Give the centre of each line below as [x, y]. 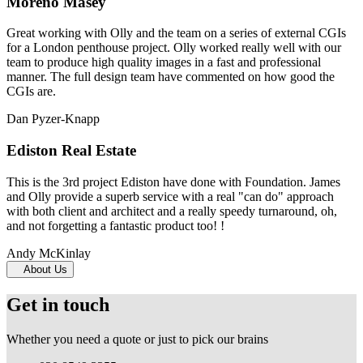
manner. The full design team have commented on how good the [171, 77]
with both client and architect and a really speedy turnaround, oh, [172, 211]
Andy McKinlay [49, 253]
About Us [40, 269]
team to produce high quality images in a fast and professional [164, 62]
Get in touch [58, 304]
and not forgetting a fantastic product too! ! [115, 225]
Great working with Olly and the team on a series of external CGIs [176, 33]
